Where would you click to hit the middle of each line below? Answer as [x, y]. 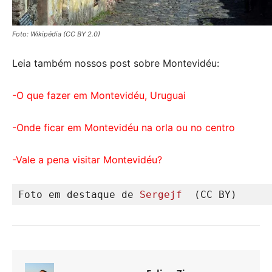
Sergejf [167, 195]
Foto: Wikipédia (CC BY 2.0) [56, 34]
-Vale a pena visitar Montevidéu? [87, 160]
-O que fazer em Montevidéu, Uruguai [99, 96]
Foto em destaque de [79, 195]
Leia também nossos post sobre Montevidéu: [116, 63]
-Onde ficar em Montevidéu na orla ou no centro [124, 128]
